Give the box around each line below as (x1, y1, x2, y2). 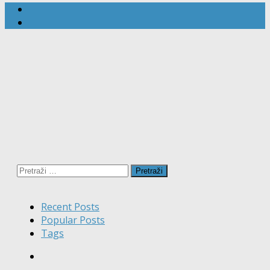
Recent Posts (41, 200, 99, 214)
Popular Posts (41, 213, 105, 227)
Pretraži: (16, 162, 54, 176)
